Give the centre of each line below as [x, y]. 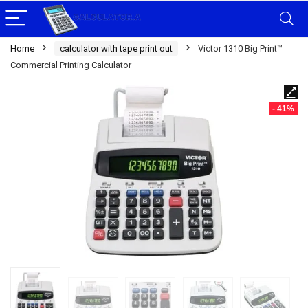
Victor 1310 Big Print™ [240, 48]
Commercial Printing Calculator [71, 65]
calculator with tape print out [116, 48]
